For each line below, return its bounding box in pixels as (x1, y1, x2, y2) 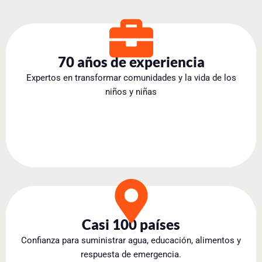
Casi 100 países (82, 215, 180, 233)
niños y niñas (105, 86, 157, 97)
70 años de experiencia (57, 53, 205, 70)
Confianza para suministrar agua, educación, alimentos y (21, 235, 241, 246)
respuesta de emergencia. (81, 249, 181, 260)
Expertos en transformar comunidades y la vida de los (26, 72, 236, 83)
